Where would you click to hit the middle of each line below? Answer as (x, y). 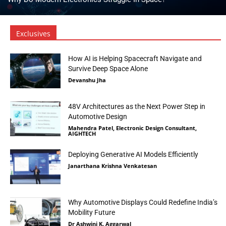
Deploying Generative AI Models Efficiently (133, 154)
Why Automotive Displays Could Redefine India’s (143, 202)
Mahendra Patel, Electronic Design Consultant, (132, 128)
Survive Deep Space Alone (108, 69)
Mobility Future (92, 212)
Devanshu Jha (87, 80)
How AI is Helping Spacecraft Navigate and (135, 59)
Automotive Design (98, 117)
